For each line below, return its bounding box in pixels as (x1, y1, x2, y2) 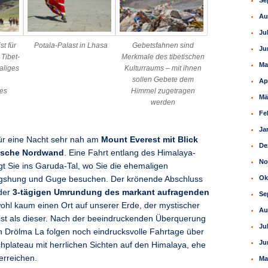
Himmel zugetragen (131, 87, 196, 96)
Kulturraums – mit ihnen (124, 64, 202, 73)
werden (151, 98, 176, 107)
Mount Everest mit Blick (98, 135, 198, 144)
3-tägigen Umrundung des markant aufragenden (12, 187, 209, 197)
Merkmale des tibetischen (121, 53, 205, 62)
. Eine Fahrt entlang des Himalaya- (63, 148, 196, 157)
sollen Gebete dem (132, 75, 194, 84)
